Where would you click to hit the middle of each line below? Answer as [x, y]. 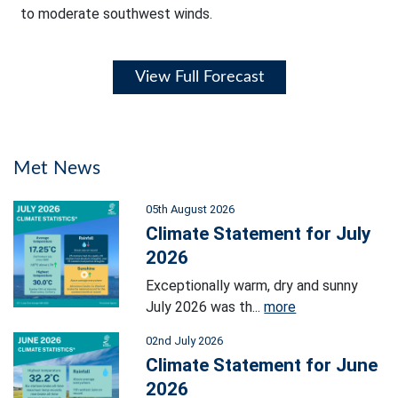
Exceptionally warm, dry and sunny [252, 286]
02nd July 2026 [185, 341]
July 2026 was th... [205, 307]
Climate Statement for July [259, 234]
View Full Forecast [199, 78]
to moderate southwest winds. [116, 14]
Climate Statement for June [262, 366]
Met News [57, 169]
